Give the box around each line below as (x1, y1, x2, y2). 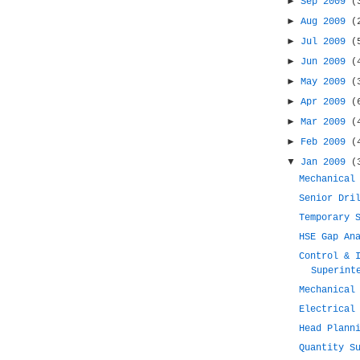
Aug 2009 (301, 16, 352, 27)
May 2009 (301, 76, 352, 88)
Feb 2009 (301, 137, 352, 148)
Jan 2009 (301, 157, 352, 168)
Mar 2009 (301, 117, 352, 128)
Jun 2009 (301, 56, 352, 67)
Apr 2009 (301, 96, 352, 108)
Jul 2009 (301, 36, 352, 47)
